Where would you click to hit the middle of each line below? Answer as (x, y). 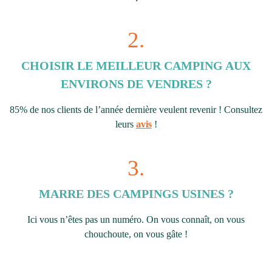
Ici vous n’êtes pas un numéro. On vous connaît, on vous (136, 219)
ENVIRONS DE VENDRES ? (136, 83)
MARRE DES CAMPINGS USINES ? (136, 193)
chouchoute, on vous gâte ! (136, 234)
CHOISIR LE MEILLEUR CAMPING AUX (136, 65)
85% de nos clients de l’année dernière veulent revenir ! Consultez (136, 109)
